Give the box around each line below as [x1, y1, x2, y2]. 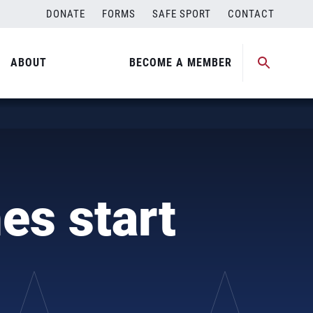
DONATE [46, 8, 85, 20]
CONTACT [228, 8, 275, 20]
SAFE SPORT [152, 8, 211, 20]
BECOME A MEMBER [129, 56, 232, 69]
